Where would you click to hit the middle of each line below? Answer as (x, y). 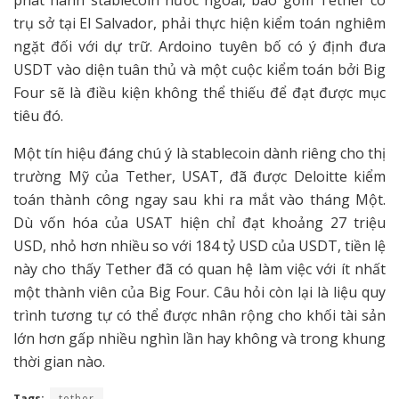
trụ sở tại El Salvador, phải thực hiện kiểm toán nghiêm (199, 24)
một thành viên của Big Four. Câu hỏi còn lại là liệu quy (199, 293)
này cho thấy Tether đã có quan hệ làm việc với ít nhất (199, 269)
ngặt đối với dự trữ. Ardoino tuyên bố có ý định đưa (199, 47)
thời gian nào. (59, 362)
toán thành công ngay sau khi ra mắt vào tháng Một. (199, 200)
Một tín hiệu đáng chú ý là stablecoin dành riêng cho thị (199, 154)
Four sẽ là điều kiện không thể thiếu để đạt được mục (199, 93)
